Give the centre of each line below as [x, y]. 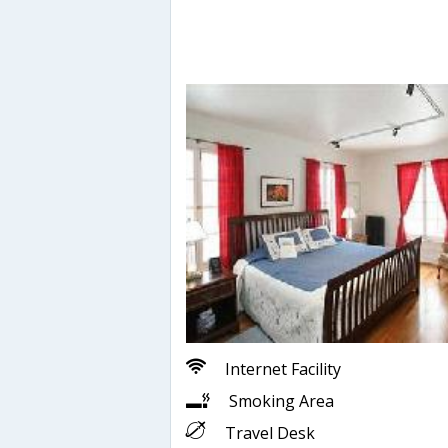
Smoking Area [281, 400]
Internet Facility [283, 368]
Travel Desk [270, 432]
